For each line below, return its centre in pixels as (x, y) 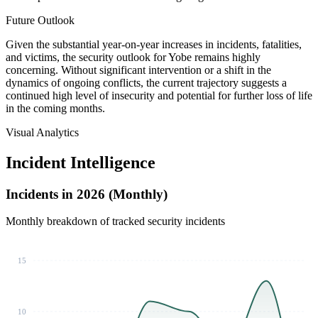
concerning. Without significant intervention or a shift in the (138, 70)
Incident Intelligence (81, 162)
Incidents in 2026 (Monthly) (87, 194)
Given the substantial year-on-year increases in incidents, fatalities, (154, 44)
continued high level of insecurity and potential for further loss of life (159, 95)
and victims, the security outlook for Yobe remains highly (133, 57)
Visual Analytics (42, 132)
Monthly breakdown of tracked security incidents (115, 221)
